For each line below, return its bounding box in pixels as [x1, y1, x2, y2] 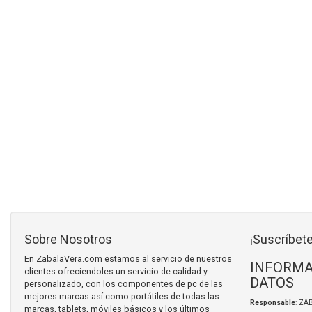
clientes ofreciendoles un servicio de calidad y [24, 265, 208, 276]
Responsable [249, 298, 295, 306]
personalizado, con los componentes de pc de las [24, 278, 223, 289]
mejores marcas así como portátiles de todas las [24, 290, 219, 302]
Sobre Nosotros [24, 231, 112, 247]
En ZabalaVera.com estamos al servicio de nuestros [24, 253, 232, 264]
